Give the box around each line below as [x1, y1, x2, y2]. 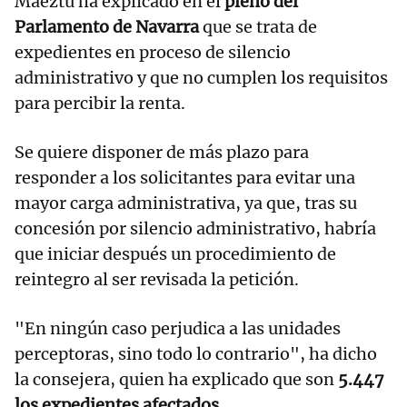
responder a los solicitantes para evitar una [15, 167, 355, 189]
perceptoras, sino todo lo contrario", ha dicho [15, 343, 377, 365]
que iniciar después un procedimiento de [15, 243, 336, 265]
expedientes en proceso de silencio [15, 42, 291, 64]
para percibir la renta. [15, 93, 185, 114]
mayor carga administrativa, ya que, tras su [15, 193, 357, 214]
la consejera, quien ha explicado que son [15, 369, 338, 391]
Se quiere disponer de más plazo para [15, 142, 309, 164]
